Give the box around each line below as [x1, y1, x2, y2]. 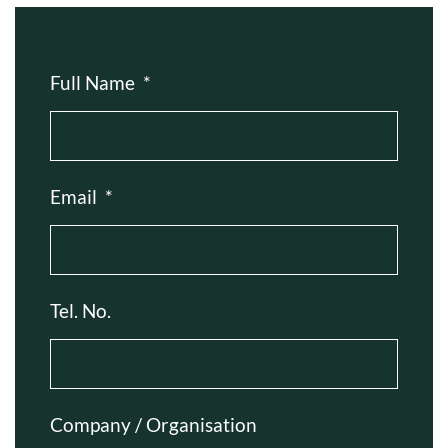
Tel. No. [50, 298, 111, 322]
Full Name [50, 70, 135, 94]
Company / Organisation [50, 412, 257, 436]
